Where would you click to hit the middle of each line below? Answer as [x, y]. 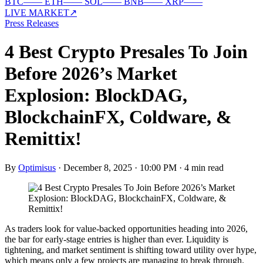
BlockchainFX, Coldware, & [118, 117]
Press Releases [32, 23]
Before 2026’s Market [91, 74]
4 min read [204, 167]
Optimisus [37, 167]
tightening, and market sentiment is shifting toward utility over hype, [131, 249]
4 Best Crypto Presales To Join [126, 52]
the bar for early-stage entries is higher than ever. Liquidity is [117, 239]
